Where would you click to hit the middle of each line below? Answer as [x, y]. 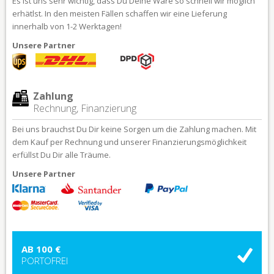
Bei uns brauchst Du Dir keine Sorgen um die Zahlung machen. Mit [134, 129]
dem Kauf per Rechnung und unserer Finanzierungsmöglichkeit [129, 142]
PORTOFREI [45, 260]
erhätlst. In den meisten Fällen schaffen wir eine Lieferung [120, 13]
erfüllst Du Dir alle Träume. [61, 154]
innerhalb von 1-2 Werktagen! [67, 26]
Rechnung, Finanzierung [85, 108]
